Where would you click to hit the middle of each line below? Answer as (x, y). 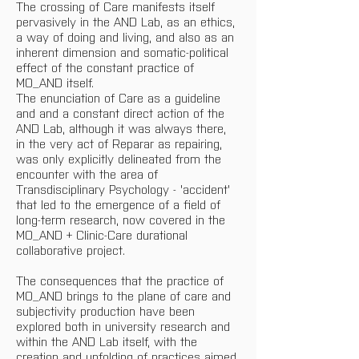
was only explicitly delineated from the (121, 158)
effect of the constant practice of (107, 67)
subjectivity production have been (107, 311)
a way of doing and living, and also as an (127, 36)
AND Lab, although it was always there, (123, 128)
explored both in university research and (125, 326)
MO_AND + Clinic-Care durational (104, 234)
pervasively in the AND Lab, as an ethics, (127, 21)
